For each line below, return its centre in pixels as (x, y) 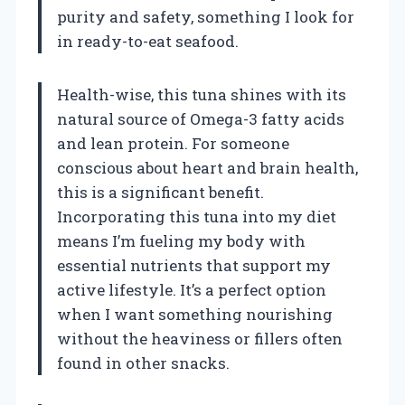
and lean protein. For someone (173, 144)
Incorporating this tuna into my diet (197, 217)
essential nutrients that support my (194, 266)
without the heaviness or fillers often (200, 339)
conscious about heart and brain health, (207, 168)
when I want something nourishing (195, 315)
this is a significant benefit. (160, 193)
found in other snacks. (143, 363)
